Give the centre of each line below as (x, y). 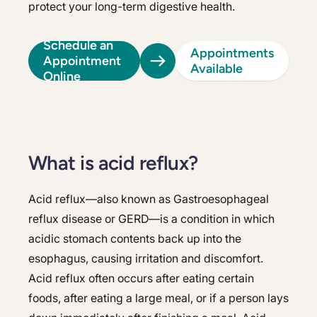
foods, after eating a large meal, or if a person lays (158, 298)
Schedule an (78, 45)
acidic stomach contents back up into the (135, 238)
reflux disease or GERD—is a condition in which (151, 219)
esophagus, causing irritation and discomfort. (146, 258)
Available (217, 69)
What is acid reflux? (113, 163)
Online (62, 76)
